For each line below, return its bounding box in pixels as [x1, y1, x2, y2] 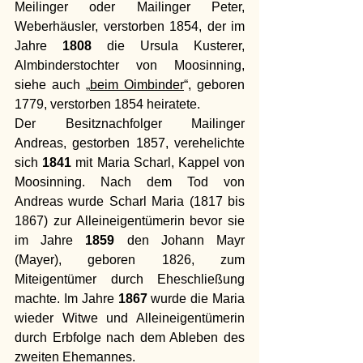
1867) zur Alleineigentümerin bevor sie [15, 213, 245, 228]
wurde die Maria [147, 291, 245, 305]
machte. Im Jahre [15, 291, 118, 305]
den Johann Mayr [114, 233, 246, 247]
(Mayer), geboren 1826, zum [15, 252, 245, 267]
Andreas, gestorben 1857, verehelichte [15, 135, 245, 150]
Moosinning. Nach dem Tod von [15, 174, 245, 189]
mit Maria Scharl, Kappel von [71, 155, 246, 169]
